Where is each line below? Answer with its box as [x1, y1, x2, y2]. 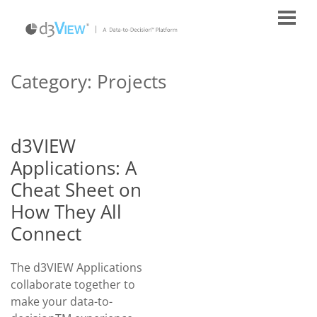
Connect [11, 221, 81, 246]
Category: [11, 69, 97, 94]
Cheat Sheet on [11, 177, 142, 202]
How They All [11, 199, 122, 224]
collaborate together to [11, 277, 135, 292]
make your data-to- [11, 294, 113, 309]
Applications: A [11, 155, 137, 180]
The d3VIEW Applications [11, 260, 142, 275]
